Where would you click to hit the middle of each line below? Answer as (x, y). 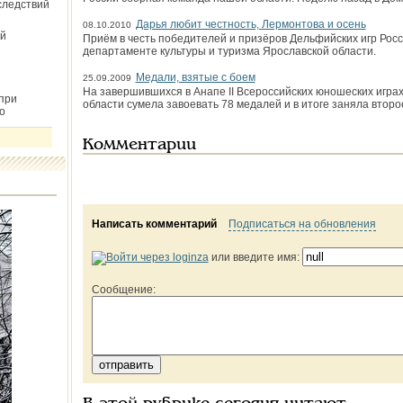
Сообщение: (123, 290)
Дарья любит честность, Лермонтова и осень (251, 24)
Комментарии (139, 145)
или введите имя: (255, 257)
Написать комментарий (154, 224)
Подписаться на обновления (302, 224)
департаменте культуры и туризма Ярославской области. (229, 51)
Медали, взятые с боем (195, 77)
